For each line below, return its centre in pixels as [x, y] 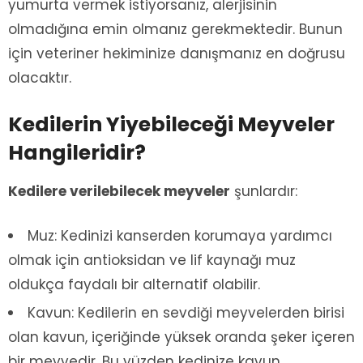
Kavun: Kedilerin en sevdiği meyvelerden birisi [186, 312]
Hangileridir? [77, 152]
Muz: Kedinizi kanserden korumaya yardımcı [180, 235]
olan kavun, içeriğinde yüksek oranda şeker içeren [181, 337]
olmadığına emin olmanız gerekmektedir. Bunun [175, 29]
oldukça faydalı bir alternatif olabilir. [134, 284]
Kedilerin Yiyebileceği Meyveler [171, 124]
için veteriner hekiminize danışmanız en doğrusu [177, 53]
